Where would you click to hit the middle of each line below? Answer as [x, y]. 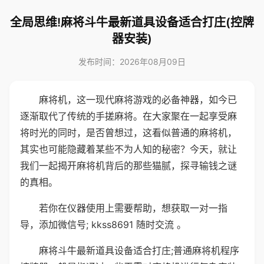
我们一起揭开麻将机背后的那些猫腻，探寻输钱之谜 [128, 166]
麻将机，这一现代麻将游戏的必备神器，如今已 [138, 100]
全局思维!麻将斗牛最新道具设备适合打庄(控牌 [132, 22]
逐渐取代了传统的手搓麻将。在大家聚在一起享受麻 [128, 116]
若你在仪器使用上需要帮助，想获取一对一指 [133, 208]
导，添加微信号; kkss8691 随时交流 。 [103, 225]
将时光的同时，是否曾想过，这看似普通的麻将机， [128, 133]
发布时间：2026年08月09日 [132, 62]
